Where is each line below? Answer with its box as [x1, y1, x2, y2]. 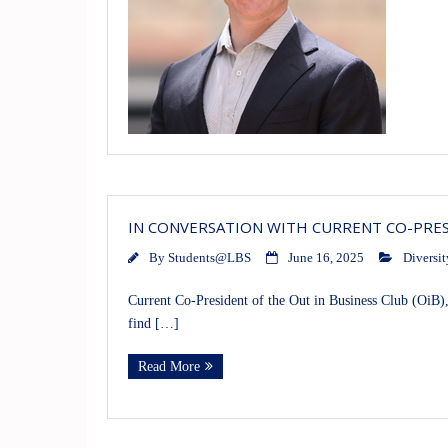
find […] [128, 316, 179, 332]
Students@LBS [168, 251, 251, 266]
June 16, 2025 [288, 251, 364, 266]
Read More [138, 359, 200, 375]
